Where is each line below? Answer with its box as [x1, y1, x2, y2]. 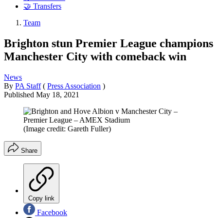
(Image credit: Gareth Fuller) [23, 124, 111, 133]
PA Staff [15, 81, 41, 90]
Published [4, 90, 36, 99]
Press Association [47, 81, 101, 90]
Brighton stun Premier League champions [4, 36, 213, 50]
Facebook [35, 208, 67, 217]
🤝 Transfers [23, 2, 61, 11]
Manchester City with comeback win [4, 50, 186, 63]
